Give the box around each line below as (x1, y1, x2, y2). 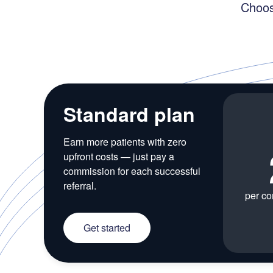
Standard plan (63, 100, 195, 128)
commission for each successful (63, 164, 200, 178)
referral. (63, 179, 96, 193)
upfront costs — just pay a (63, 149, 174, 163)
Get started (83, 221, 130, 235)
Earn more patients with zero (63, 135, 186, 149)
